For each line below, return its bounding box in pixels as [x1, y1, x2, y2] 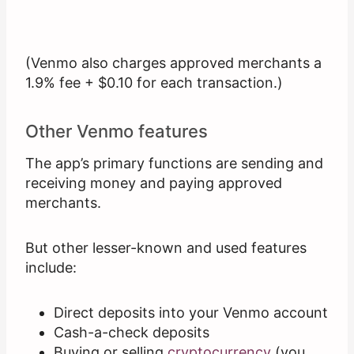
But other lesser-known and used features [25, 239, 307, 257]
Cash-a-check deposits [54, 324, 209, 341]
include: [25, 259, 77, 277]
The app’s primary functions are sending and [25, 155, 323, 172]
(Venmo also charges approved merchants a [25, 55, 322, 72]
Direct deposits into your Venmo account [54, 304, 328, 322]
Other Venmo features [25, 121, 208, 142]
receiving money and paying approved [25, 175, 282, 192]
